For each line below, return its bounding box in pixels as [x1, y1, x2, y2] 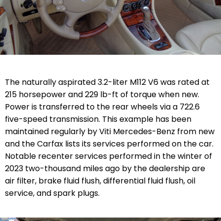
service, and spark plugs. [5, 187, 102, 199]
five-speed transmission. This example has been [5, 113, 191, 125]
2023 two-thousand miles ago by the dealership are [5, 162, 205, 174]
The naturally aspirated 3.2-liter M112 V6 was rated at [5, 76, 210, 88]
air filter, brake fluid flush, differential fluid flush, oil [5, 175, 195, 186]
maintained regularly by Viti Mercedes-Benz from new [5, 125, 215, 137]
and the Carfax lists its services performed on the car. [5, 138, 214, 149]
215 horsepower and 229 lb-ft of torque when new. [5, 88, 199, 100]
